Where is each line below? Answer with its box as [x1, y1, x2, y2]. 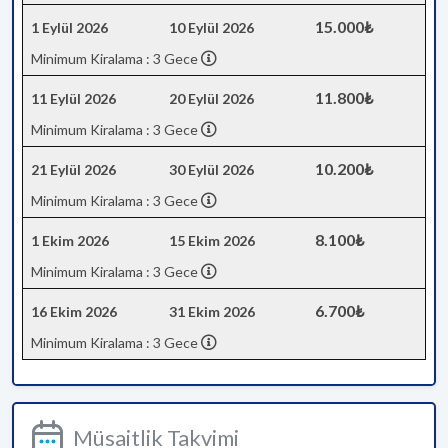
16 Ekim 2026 [31, 303, 117, 320]
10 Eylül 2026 [169, 19, 254, 36]
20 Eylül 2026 [169, 90, 254, 107]
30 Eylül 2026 [169, 161, 254, 178]
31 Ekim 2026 [169, 303, 255, 320]
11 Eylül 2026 [31, 90, 116, 107]
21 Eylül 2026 [31, 161, 116, 178]
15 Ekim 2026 [169, 232, 255, 249]
